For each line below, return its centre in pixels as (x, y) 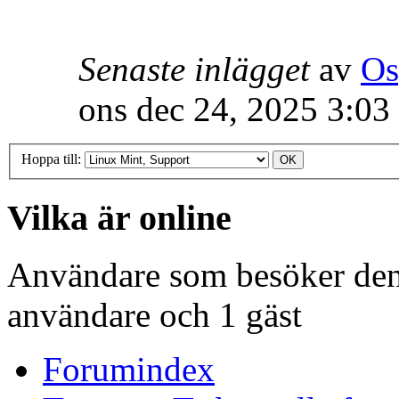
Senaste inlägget (194, 69)
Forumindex (129, 370)
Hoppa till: (51, 159)
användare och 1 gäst (155, 315)
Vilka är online (119, 217)
